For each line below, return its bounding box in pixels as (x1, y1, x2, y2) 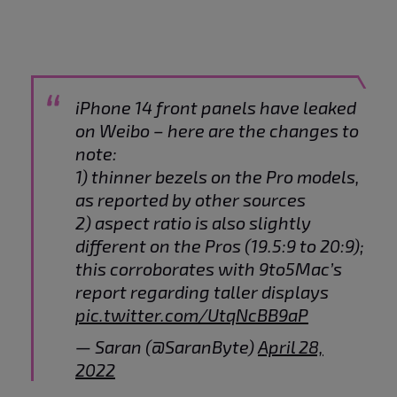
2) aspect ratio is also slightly (75, 212, 311, 234)
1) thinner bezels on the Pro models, (75, 166, 360, 188)
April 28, (258, 336, 323, 358)
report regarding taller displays (75, 281, 329, 303)
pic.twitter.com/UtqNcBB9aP (75, 304, 308, 326)
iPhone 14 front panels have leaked (75, 97, 356, 119)
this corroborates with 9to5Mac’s (75, 258, 342, 280)
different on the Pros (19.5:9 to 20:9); (75, 235, 364, 257)
